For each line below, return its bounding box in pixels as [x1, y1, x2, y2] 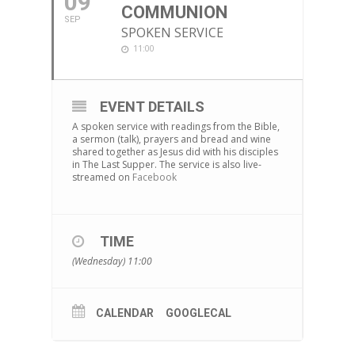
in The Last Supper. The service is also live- [71, 158, 261, 172]
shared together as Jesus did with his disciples [71, 145, 278, 159]
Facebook [132, 170, 177, 185]
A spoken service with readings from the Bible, [71, 120, 280, 134]
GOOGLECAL [165, 307, 231, 320]
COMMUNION [120, 2, 227, 23]
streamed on [71, 170, 132, 185]
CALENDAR [95, 307, 154, 320]
